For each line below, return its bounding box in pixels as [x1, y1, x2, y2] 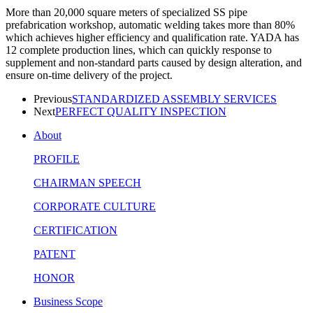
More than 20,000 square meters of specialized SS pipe [6, 6, 247, 18]
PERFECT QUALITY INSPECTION [55, 105, 226, 117]
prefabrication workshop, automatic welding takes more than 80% [6, 18, 295, 31]
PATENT [34, 247, 75, 260]
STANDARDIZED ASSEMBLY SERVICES [72, 92, 277, 105]
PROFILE [34, 152, 80, 165]
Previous [34, 92, 72, 105]
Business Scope [34, 295, 103, 307]
